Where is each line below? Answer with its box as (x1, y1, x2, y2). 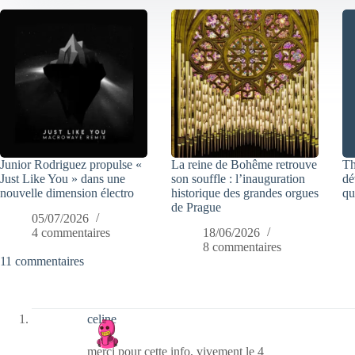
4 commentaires (32, 226, 110, 240)
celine (87, 311, 116, 326)
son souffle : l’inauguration (171, 171, 306, 185)
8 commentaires (203, 240, 282, 254)
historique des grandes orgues (171, 185, 319, 200)
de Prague (171, 200, 222, 214)
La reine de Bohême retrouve (171, 157, 318, 171)
